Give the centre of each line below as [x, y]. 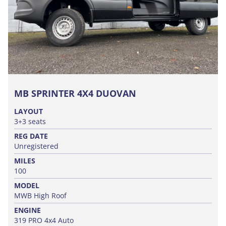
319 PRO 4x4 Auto [44, 220]
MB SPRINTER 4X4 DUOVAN [75, 93]
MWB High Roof [40, 195]
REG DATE [31, 136]
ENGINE [27, 210]
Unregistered [36, 146]
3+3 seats [30, 121]
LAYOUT [29, 111]
